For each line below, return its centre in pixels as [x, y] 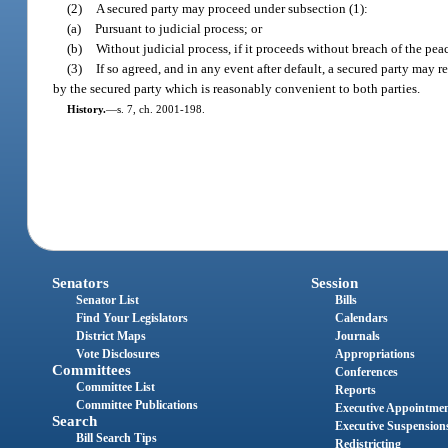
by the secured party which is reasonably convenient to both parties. [237, 88]
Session [334, 283]
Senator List [108, 300]
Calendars [361, 318]
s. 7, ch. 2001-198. [160, 108]
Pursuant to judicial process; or [179, 28]
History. [86, 108]
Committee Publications [137, 405]
